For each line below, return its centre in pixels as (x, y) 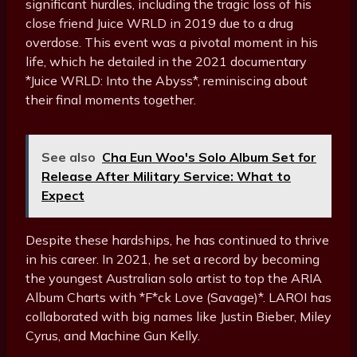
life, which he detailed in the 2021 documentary (166, 62)
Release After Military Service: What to (166, 177)
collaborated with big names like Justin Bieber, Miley (178, 317)
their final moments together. (111, 100)
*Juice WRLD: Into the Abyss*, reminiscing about (167, 81)
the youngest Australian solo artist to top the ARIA (174, 279)
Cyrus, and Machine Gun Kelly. (113, 336)
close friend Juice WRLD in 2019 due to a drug (159, 24)
